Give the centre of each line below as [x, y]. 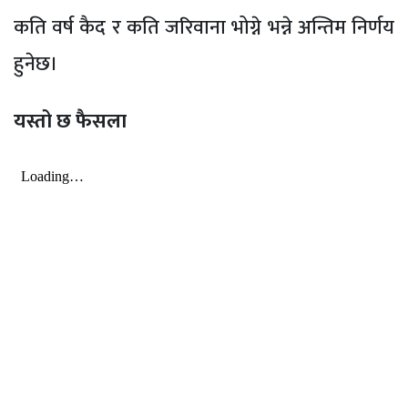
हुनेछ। [36, 65]
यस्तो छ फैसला [70, 121]
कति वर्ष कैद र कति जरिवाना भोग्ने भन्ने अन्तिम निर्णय [204, 28]
